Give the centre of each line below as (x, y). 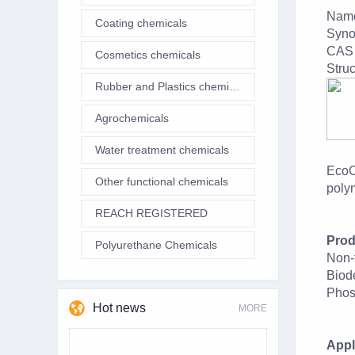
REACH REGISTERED (151, 213)
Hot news (119, 308)
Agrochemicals (132, 118)
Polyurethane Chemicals (156, 245)
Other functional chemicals (161, 181)
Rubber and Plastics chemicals (234, 86)
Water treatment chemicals (162, 150)
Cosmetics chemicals (147, 55)
